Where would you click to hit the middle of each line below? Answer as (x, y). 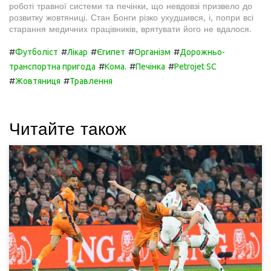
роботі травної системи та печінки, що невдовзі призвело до (131, 6)
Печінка (150, 67)
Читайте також (68, 129)
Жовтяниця (38, 81)
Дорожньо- (202, 52)
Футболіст (37, 52)
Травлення (91, 81)
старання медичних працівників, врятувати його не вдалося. (130, 29)
